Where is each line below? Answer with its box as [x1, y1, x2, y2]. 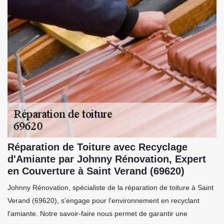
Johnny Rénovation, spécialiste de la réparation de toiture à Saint [7, 183, 213, 192]
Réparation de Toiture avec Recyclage [7, 141, 187, 153]
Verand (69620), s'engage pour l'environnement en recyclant [7, 196, 199, 205]
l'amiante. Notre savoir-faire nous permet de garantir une [7, 209, 187, 218]
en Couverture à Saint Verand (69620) [7, 165, 184, 177]
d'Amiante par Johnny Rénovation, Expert [7, 153, 206, 165]
